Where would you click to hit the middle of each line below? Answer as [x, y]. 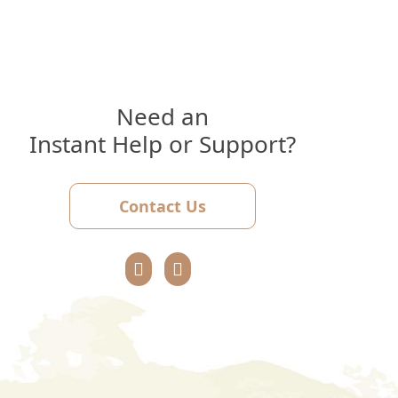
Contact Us [162, 206]
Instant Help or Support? [162, 143]
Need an [162, 116]
